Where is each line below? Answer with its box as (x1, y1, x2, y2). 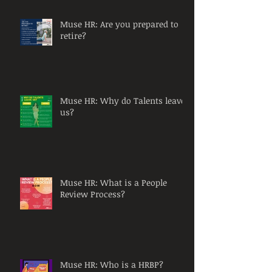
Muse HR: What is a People (60, 177, 167, 188)
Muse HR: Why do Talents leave (60, 95, 185, 106)
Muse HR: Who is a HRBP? (60, 259, 163, 270)
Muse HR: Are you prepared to (60, 18, 178, 30)
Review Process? (60, 188, 125, 200)
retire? (60, 30, 86, 41)
